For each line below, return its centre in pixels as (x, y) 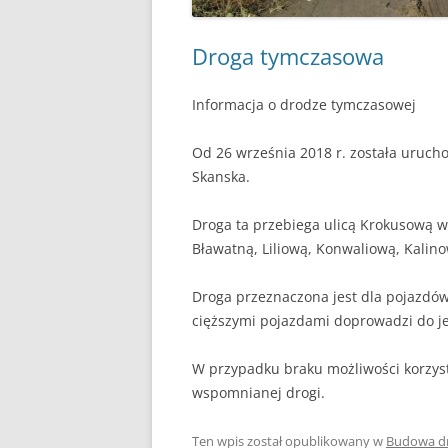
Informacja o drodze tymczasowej (304, 104)
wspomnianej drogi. (258, 392)
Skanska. (221, 176)
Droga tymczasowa (288, 56)
